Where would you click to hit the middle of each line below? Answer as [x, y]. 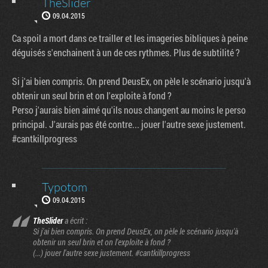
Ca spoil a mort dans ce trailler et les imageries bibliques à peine [130, 38]
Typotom [65, 187]
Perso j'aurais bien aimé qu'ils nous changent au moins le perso [129, 109]
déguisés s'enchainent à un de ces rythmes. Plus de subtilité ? [126, 52]
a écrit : [75, 220]
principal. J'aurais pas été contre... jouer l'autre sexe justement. [129, 124]
